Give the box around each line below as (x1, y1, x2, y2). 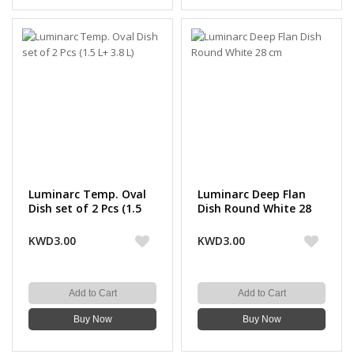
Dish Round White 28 (198, 201, 311, 216)
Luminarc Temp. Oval (28, 186, 146, 201)
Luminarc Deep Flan (198, 186, 306, 201)
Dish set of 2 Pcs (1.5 (28, 201, 141, 216)
